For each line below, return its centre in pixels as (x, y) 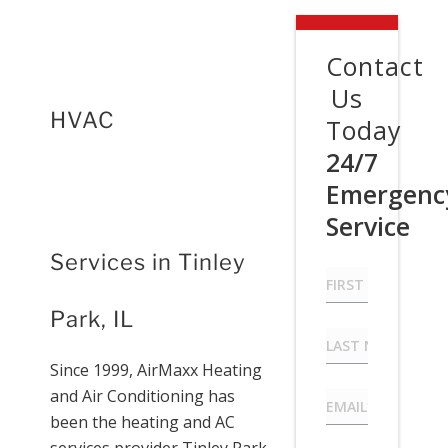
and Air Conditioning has (142, 396)
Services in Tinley (148, 261)
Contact (374, 66)
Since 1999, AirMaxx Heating (156, 370)
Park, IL (92, 318)
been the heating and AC (142, 422)
